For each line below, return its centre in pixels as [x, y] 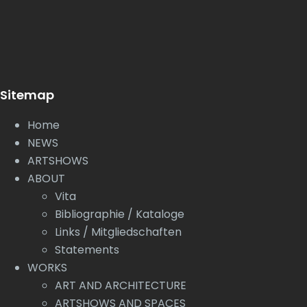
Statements [87, 249]
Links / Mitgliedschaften [118, 232]
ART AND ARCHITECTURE [121, 285]
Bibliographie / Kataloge [120, 214]
